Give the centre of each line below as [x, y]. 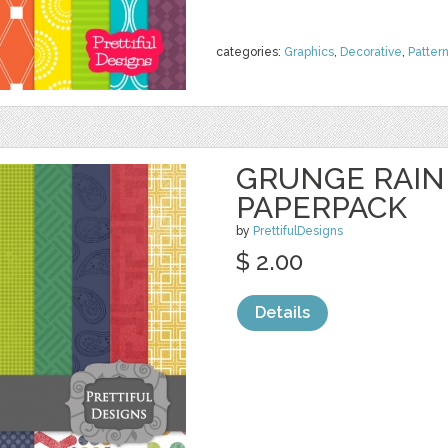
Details [282, 312]
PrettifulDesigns [298, 231]
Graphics [309, 52]
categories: [250, 52]
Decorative [371, 52]
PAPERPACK [321, 207]
